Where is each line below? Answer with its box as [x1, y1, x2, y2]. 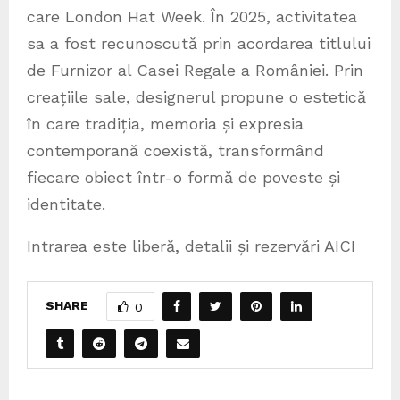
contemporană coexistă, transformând [27, 141, 324, 161]
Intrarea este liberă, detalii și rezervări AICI [27, 237, 355, 256]
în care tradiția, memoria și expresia [27, 114, 304, 134]
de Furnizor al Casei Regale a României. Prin [27, 61, 363, 80]
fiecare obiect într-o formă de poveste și [27, 168, 340, 187]
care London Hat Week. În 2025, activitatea [27, 7, 357, 27]
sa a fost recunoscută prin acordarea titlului [27, 34, 371, 54]
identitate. [27, 195, 105, 214]
